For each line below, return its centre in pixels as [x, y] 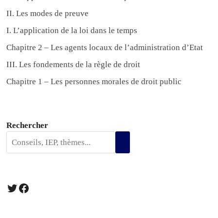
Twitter [23, 188]
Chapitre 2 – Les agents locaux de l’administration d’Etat [105, 48]
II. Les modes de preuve [48, 14]
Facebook [41, 188]
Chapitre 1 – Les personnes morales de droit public [94, 82]
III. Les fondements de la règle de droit [73, 65]
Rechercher [27, 126]
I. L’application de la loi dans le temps [72, 31]
